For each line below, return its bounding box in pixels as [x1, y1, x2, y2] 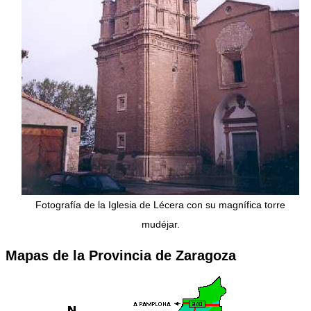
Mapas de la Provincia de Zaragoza [6, 247, 236, 263]
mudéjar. [141, 218, 180, 230]
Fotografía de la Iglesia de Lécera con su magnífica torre [35, 199, 285, 210]
